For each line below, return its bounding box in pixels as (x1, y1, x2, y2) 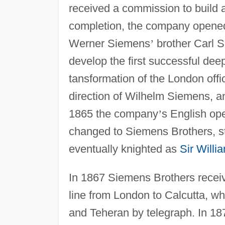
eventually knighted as (68, 142, 180, 155)
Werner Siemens (68, 37, 150, 50)
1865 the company (68, 107, 158, 120)
